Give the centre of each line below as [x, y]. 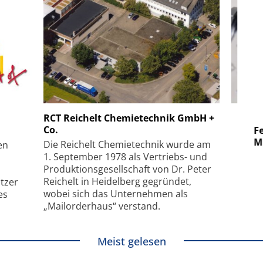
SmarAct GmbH [143, 115]
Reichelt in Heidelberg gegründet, [117, 181]
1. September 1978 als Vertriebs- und [125, 156]
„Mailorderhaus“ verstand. [102, 206]
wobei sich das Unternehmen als [116, 193]
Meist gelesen [131, 241]
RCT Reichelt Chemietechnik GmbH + [129, 118]
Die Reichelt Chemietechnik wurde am [127, 144]
